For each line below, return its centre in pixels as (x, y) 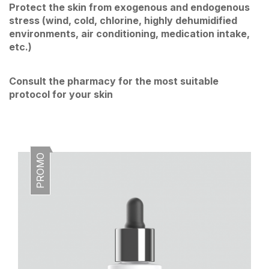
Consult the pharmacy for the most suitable (114, 81)
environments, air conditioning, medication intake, (129, 33)
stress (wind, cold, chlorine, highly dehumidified (123, 20)
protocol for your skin (61, 94)
